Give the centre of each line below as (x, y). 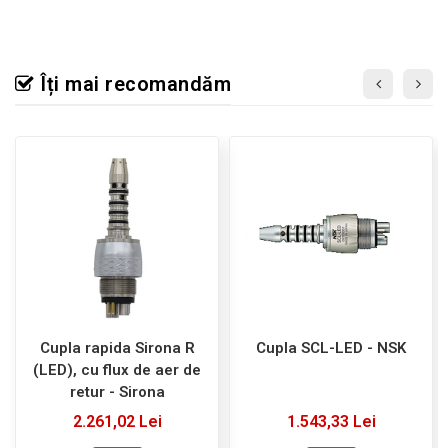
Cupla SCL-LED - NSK (331, 348)
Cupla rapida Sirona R (117, 348)
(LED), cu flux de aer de (117, 370)
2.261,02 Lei (117, 422)
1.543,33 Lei (331, 422)
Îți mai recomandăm (132, 84)
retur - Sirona (117, 392)
